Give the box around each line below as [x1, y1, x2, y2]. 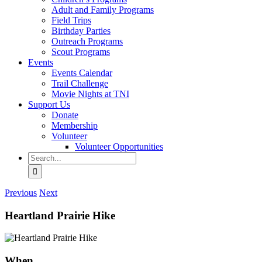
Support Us [28, 99, 70, 109]
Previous [5, 188, 37, 198]
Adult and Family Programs [51, 5, 154, 15]
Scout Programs [51, 47, 110, 57]
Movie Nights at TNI [51, 89, 129, 99]
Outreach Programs [51, 36, 123, 46]
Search [27, 151, 53, 161]
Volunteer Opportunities [75, 142, 163, 151]
